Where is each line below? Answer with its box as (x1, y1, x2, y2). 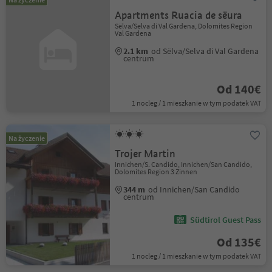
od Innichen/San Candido (148, 184, 240, 195)
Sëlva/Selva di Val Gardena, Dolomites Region (115, 21, 253, 30)
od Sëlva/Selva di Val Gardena (151, 46, 259, 56)
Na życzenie (8, 134, 45, 143)
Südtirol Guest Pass (189, 214, 261, 225)
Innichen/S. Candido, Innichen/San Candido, (115, 160, 253, 169)
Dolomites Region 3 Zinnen (115, 167, 198, 176)
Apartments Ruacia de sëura (115, 9, 243, 22)
